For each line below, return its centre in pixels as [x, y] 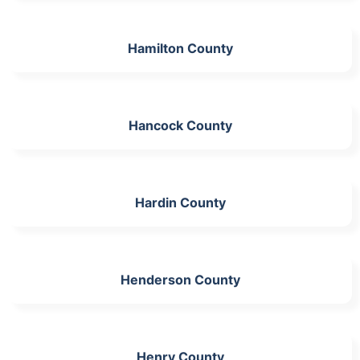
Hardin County [180, 202]
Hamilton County [180, 48]
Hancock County [180, 125]
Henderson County [180, 279]
